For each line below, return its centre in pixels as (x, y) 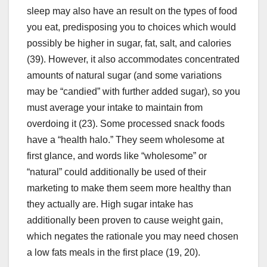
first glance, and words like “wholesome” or (117, 156)
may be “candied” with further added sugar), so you (133, 92)
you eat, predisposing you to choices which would (131, 27)
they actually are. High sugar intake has (110, 204)
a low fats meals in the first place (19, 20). (114, 253)
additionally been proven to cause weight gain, (125, 221)
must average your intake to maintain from (115, 108)
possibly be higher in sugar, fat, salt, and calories (129, 44)
